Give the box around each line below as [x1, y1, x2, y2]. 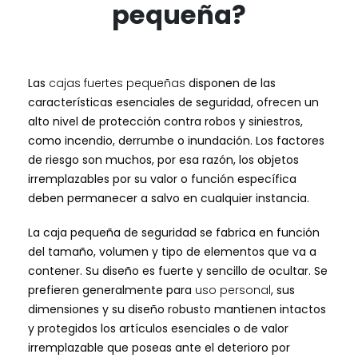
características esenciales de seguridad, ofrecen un [28, 94, 319, 111]
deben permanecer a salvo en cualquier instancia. [28, 190, 312, 207]
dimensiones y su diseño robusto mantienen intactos [28, 300, 326, 317]
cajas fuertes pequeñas [49, 75, 185, 92]
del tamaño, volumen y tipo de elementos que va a [28, 243, 316, 260]
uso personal [192, 281, 271, 298]
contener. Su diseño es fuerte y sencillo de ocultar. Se [28, 262, 328, 279]
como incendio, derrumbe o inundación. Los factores [28, 133, 324, 149]
